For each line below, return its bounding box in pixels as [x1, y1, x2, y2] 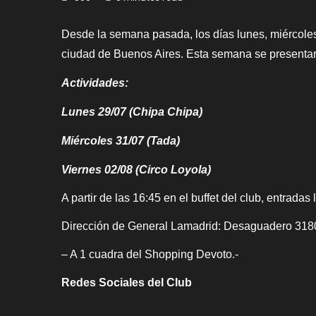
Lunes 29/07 [61, 105, 129, 118]
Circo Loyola [139, 163, 207, 176]
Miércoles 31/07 [61, 134, 147, 147]
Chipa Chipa [133, 105, 199, 118]
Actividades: [61, 76, 128, 89]
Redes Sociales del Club [61, 276, 192, 288]
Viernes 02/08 [61, 163, 135, 176]
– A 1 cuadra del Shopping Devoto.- [61, 248, 238, 260]
